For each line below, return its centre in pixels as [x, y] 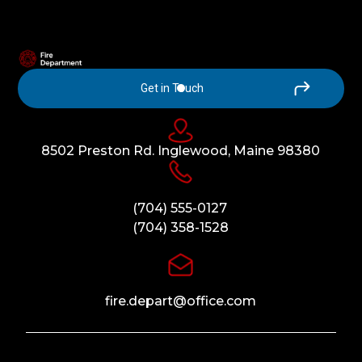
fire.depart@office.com [181, 301]
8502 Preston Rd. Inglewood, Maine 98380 [181, 150]
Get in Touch [172, 88]
